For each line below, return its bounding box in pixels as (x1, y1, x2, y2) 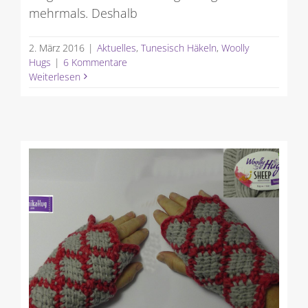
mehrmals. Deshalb (28, 4, 137, 21)
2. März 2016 (28, 41, 85, 54)
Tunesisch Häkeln (140, 41, 217, 54)
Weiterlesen (28, 69, 80, 83)
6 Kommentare (63, 55, 127, 69)
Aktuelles (96, 41, 136, 54)
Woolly (221, 41, 249, 54)
